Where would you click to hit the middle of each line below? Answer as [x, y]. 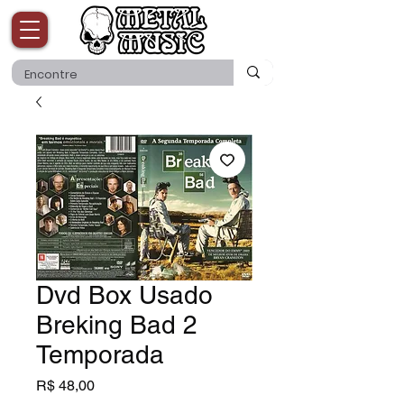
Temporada [100, 354]
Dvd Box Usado [124, 294]
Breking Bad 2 [117, 324]
